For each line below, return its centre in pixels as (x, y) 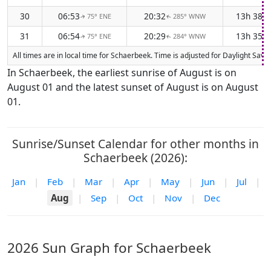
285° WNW (189, 16)
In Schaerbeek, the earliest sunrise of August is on (122, 73)
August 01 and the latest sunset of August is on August (133, 87)
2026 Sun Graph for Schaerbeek (109, 248)
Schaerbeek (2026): (135, 158)
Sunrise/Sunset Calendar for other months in (135, 144)
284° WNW (189, 36)
